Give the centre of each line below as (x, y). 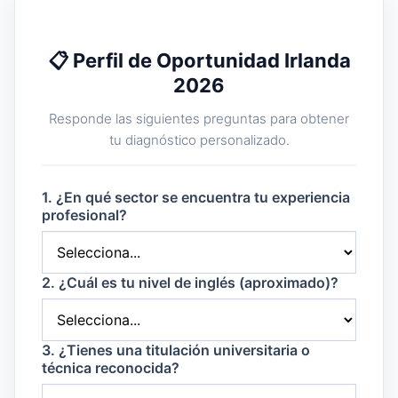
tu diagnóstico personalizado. (199, 140)
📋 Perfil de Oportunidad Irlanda (199, 61)
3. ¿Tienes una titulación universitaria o (176, 350)
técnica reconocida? (111, 368)
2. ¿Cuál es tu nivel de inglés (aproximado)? (190, 283)
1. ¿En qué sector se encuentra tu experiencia (196, 198)
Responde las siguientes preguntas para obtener (199, 119)
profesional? (84, 215)
